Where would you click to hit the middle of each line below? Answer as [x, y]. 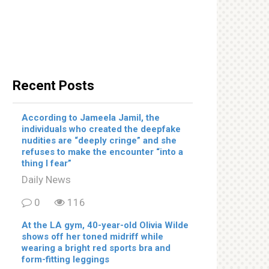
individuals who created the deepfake [101, 129]
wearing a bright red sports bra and [96, 248]
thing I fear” [47, 163]
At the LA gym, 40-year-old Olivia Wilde [105, 225]
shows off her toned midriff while [92, 237]
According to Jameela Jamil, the [91, 117]
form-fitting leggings [65, 260]
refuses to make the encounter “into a [102, 152]
